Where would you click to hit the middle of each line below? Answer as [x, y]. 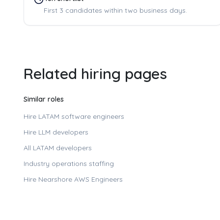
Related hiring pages [95, 74]
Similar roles [44, 99]
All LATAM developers [58, 148]
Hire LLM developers [56, 132]
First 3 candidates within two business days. [115, 10]
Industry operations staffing [69, 164]
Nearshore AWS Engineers [81, 179]
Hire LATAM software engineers [74, 116]
